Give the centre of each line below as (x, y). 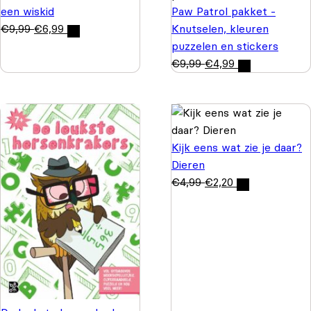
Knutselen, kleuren (220, 29)
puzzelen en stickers (225, 46)
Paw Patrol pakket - (224, 11)
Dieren (188, 165)
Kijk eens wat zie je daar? (237, 148)
